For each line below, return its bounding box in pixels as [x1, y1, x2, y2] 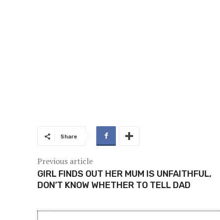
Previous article [37, 156, 93, 167]
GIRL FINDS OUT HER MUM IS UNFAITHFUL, [37, 168, 212, 180]
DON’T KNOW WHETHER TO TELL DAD [37, 180, 191, 191]
